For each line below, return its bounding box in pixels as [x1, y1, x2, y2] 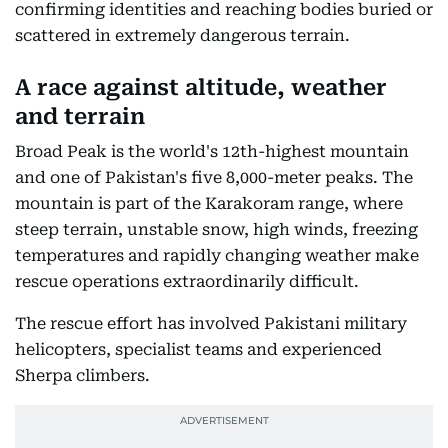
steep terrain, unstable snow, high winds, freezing [15, 219, 418, 239]
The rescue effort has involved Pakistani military [15, 313, 407, 333]
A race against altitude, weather [15, 74, 387, 100]
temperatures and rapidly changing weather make [15, 245, 419, 265]
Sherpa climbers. [15, 365, 150, 385]
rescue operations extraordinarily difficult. [15, 271, 359, 291]
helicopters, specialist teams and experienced [15, 339, 382, 359]
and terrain [15, 103, 145, 129]
